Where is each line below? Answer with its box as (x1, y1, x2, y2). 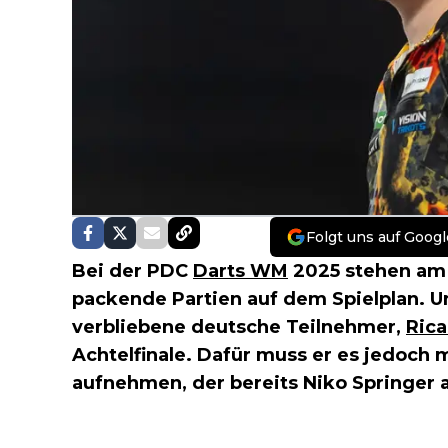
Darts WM (193, 260, 288, 282)
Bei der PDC (72, 260, 193, 282)
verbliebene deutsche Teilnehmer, (72, 316, 406, 338)
